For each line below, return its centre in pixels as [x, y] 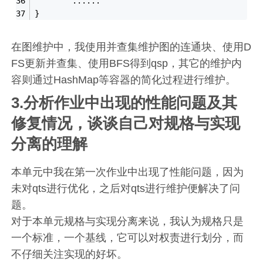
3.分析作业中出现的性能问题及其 [124, 102]
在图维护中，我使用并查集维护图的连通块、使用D [131, 47]
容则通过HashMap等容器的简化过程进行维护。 [124, 80]
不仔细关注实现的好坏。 [70, 254]
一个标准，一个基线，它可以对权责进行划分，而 [128, 237]
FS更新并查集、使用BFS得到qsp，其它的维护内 [127, 63]
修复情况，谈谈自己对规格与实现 [126, 123]
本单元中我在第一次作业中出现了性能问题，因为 [128, 172]
